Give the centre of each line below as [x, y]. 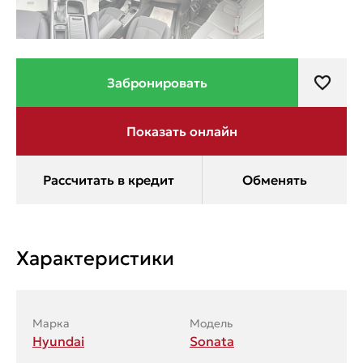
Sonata [212, 342]
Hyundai [58, 342]
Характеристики [95, 259]
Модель [211, 324]
